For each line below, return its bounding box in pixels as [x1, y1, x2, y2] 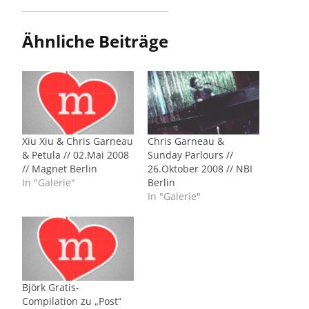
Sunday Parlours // [148, 148, 233, 162]
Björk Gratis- [22, 281, 79, 295]
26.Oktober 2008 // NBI [148, 162, 252, 176]
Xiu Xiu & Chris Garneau [22, 134, 133, 148]
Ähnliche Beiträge [22, 29, 168, 52]
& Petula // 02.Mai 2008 [22, 148, 129, 162]
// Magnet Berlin [22, 162, 97, 176]
